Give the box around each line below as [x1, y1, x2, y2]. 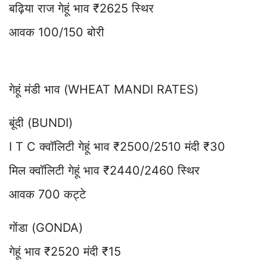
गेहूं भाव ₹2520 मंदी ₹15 [9, 244, 121, 259]
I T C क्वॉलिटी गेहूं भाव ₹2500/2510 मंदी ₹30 [9, 139, 225, 154]
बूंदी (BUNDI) [9, 115, 73, 130]
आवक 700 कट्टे [9, 187, 86, 201]
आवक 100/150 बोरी [9, 24, 104, 39]
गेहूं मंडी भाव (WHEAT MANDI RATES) [9, 82, 198, 97]
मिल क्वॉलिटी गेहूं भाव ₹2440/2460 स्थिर [9, 163, 200, 178]
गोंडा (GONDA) [9, 220, 83, 235]
